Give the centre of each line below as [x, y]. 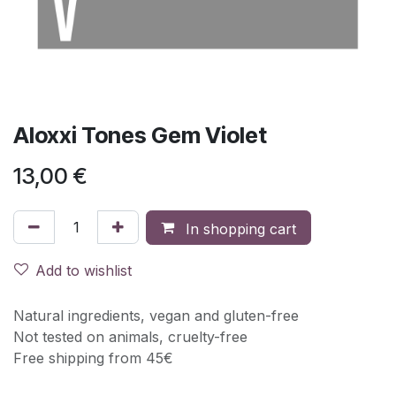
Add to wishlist [84, 270]
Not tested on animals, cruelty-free [130, 336]
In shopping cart [239, 228]
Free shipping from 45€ [93, 358]
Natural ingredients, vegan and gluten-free [156, 315]
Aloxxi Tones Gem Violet [140, 135]
